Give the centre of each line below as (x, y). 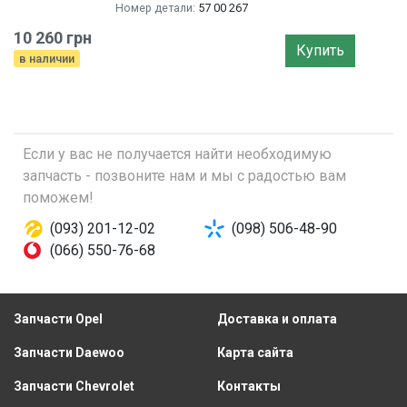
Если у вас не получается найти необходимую (177, 154)
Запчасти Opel (58, 319)
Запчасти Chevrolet (74, 386)
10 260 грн (53, 38)
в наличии (47, 59)
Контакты (249, 386)
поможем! (58, 198)
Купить (320, 50)
